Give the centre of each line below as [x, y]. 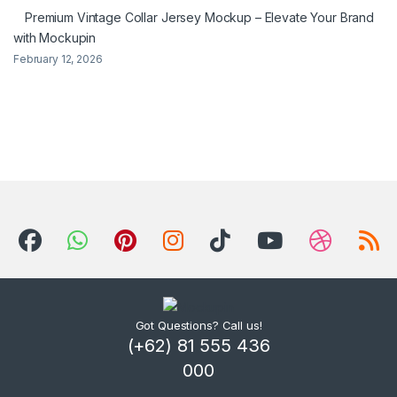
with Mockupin [55, 38]
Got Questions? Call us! [198, 326]
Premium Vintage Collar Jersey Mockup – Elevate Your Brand [200, 18]
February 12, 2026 [58, 59]
